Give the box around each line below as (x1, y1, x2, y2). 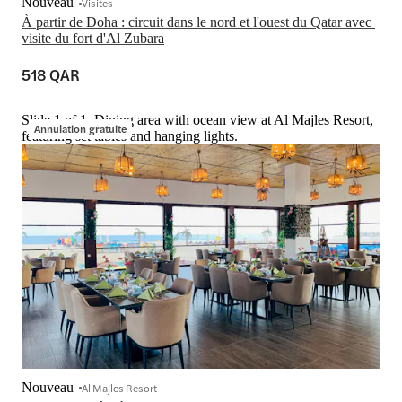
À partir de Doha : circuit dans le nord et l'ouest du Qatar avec (22, 14, 371, 31)
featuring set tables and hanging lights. (22, 128, 238, 144)
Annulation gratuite (34, 120, 127, 137)
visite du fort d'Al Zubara (22, 31, 164, 47)
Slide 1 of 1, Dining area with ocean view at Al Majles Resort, (22, 112, 373, 128)
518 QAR (22, 64, 80, 86)
